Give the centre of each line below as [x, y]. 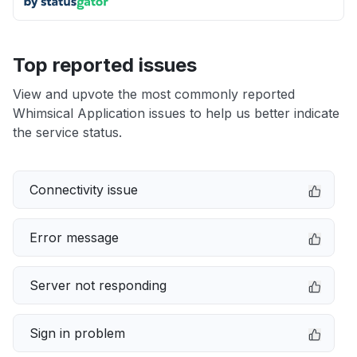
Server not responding [98, 285]
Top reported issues [105, 65]
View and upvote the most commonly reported [154, 94]
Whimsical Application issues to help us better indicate [176, 113]
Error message [74, 237]
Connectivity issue [84, 190]
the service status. [67, 132]
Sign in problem [77, 333]
